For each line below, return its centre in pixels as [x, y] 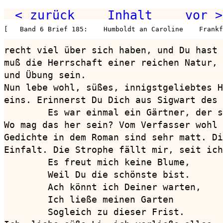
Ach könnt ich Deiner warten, [103, 187]
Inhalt [130, 15]
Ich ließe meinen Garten [89, 199]
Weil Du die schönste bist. [97, 174]
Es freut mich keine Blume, [97, 162]
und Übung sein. [48, 75]
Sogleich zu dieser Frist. [94, 212]
